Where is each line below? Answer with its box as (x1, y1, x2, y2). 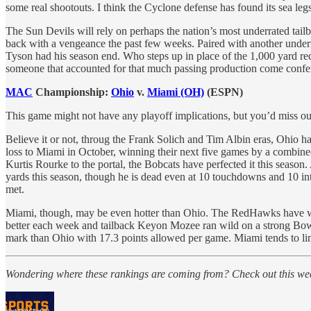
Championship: (33, 86, 111, 99)
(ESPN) (204, 86, 243, 99)
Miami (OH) (147, 86, 204, 99)
